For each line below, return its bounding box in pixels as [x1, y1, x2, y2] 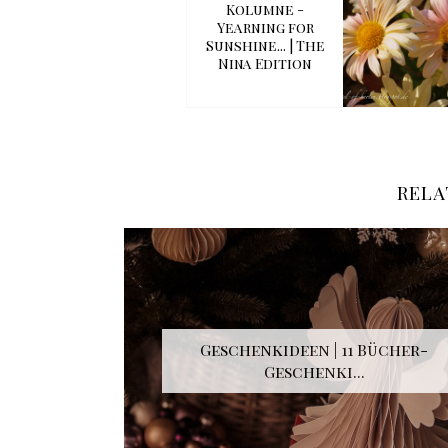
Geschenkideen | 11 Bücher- [200, 339, 429, 361]
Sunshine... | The [205, 36, 325, 56]
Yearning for [216, 18, 314, 38]
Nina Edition [218, 54, 313, 74]
